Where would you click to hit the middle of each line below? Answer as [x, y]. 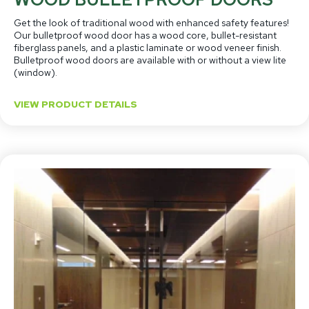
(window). [36, 73]
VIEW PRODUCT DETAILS [76, 104]
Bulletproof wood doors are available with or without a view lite [150, 60]
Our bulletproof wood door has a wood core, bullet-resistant [145, 36]
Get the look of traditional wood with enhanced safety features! [151, 23]
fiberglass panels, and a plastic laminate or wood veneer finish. [148, 48]
